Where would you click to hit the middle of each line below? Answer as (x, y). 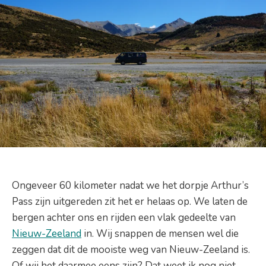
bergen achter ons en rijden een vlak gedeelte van (124, 217)
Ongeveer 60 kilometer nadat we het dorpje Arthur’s (130, 185)
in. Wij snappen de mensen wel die (160, 233)
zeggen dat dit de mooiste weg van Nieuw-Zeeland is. (131, 249)
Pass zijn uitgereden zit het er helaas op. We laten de (130, 201)
